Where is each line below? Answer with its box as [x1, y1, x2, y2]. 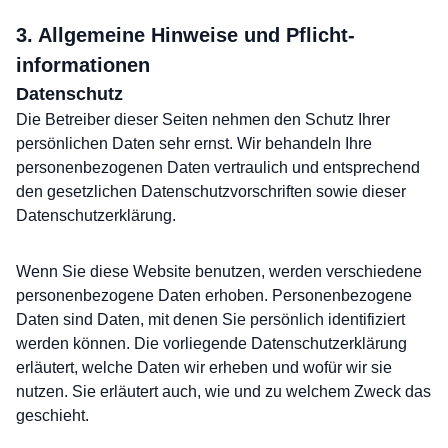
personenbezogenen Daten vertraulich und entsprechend [16, 159, 420, 176]
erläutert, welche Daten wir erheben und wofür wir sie [16, 359, 392, 376]
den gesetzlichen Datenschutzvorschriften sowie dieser [16, 183, 406, 200]
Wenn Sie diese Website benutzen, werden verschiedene [16, 263, 422, 280]
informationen [16, 54, 150, 76]
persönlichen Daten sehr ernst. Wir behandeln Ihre [16, 135, 372, 152]
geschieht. [16, 407, 89, 424]
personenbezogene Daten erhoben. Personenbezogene [16, 287, 412, 304]
